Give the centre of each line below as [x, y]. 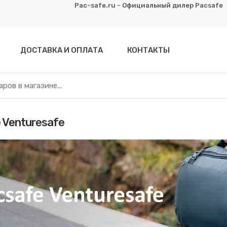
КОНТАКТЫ [148, 50]
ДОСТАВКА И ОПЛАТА [61, 50]
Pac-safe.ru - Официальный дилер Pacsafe [148, 5]
